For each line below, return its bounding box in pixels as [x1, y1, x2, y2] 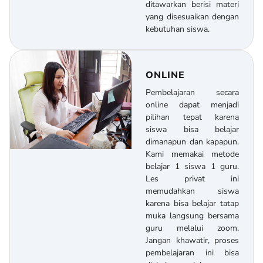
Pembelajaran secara [146, 87, 239, 99]
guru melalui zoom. [146, 222, 239, 234]
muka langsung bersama [146, 210, 239, 222]
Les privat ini [146, 173, 239, 185]
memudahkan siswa [146, 186, 239, 197]
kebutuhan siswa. [146, 23, 210, 35]
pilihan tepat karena [146, 112, 239, 123]
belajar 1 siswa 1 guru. [146, 161, 239, 173]
